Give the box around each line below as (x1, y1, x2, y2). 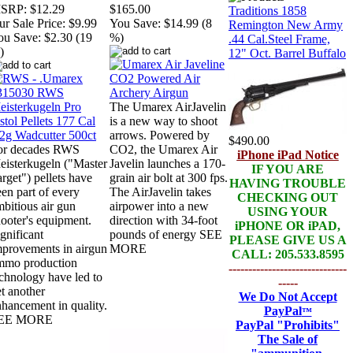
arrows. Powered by (110, 128, 210, 143)
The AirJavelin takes (110, 185, 211, 199)
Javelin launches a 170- (110, 157, 225, 171)
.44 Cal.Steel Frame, (229, 32, 330, 46)
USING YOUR (247, 205, 328, 218)
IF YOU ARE (251, 162, 324, 176)
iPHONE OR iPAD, (235, 219, 340, 232)
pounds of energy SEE (110, 228, 222, 242)
